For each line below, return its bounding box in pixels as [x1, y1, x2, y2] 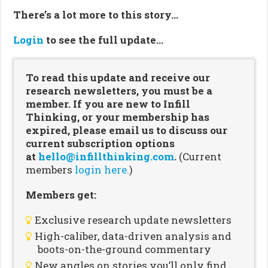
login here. [75, 162, 130, 176]
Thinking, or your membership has [26, 109, 210, 124]
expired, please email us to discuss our [26, 123, 228, 137]
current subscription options [26, 136, 175, 150]
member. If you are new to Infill [26, 96, 191, 111]
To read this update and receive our [26, 70, 211, 84]
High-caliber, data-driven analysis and [35, 229, 232, 243]
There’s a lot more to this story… [13, 7, 179, 22]
